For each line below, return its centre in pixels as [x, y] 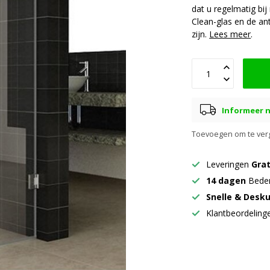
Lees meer [230, 34]
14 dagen [226, 181]
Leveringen [229, 164]
